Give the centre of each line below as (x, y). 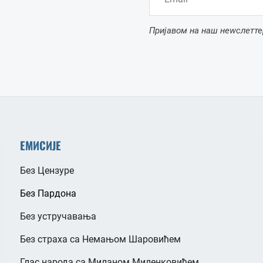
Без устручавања (58, 216)
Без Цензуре (47, 170)
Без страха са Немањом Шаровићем (100, 239)
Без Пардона (48, 193)
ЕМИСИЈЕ (40, 145)
